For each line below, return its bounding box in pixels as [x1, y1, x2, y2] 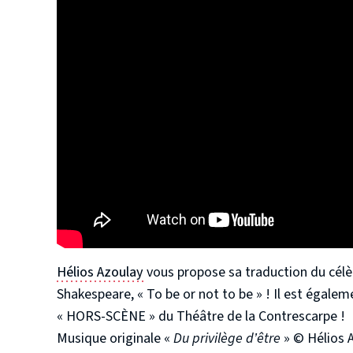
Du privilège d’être [173, 329, 281, 349]
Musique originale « [57, 329, 173, 349]
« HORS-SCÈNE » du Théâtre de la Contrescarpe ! [57, 307, 345, 327]
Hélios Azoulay [57, 262, 143, 283]
